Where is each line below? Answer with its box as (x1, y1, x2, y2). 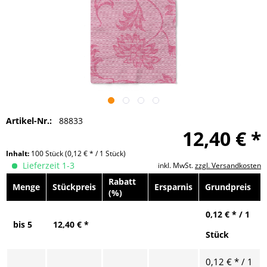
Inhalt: (6, 148, 31, 159)
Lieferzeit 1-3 (20, 159, 74, 171)
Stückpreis (52, 181, 96, 193)
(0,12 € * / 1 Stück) (65, 148, 126, 159)
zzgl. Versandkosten (195, 160, 261, 170)
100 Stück (31, 148, 65, 159)
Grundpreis (205, 181, 251, 193)
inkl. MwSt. (158, 160, 195, 170)
